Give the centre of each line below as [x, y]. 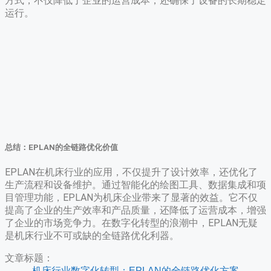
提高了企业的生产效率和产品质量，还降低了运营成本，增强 [135, 210]
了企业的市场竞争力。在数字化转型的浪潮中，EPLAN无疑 [131, 223]
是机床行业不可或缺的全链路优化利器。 [92, 235]
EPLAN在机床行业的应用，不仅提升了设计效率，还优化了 [131, 172]
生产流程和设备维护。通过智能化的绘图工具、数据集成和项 [135, 184]
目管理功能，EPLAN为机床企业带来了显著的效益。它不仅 [131, 197]
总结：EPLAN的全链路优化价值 [61, 147]
